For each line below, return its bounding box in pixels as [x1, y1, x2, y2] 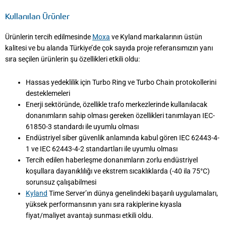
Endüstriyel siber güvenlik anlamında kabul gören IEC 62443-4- [26, 133, 220, 142]
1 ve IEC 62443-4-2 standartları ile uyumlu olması [26, 144, 178, 153]
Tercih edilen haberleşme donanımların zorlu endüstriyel [26, 155, 198, 164]
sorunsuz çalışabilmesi [26, 178, 97, 186]
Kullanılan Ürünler [5, 11, 70, 21]
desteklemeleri [26, 89, 71, 97]
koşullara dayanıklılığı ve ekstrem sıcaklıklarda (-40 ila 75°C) [26, 166, 210, 175]
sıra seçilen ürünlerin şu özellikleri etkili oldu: [5, 54, 140, 63]
